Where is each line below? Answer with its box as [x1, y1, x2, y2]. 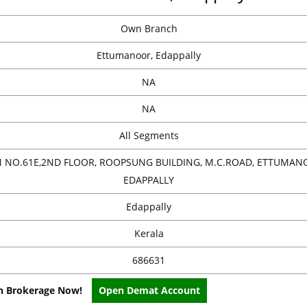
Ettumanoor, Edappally [97, 49, 201, 62]
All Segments [119, 129, 179, 143]
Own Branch [120, 22, 177, 36]
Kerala [134, 227, 164, 241]
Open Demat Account [99, 284, 200, 297]
